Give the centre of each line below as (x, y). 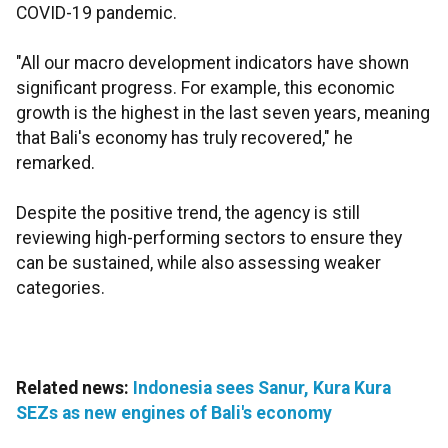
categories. (60, 288)
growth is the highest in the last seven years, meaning (223, 113)
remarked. (55, 163)
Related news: (74, 388)
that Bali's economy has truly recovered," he (184, 138)
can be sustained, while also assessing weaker (198, 263)
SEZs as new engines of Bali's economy (174, 413)
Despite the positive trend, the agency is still (188, 213)
